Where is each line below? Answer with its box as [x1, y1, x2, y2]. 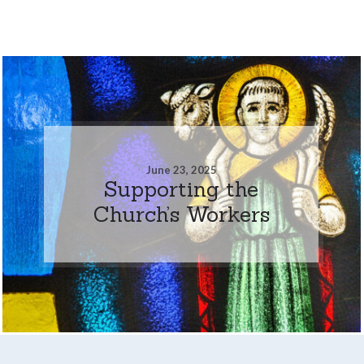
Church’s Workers [93, 200, 270, 227]
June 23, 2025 [145, 162, 217, 176]
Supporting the [104, 175, 259, 202]
